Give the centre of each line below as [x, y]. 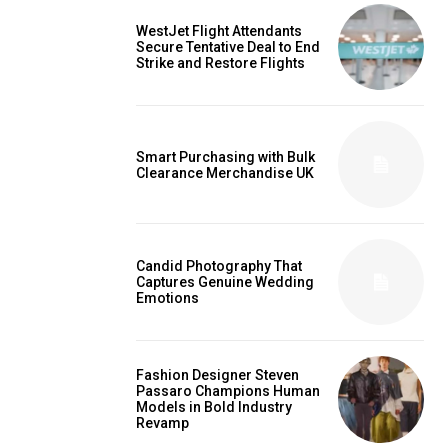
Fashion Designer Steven [217, 375]
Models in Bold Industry [214, 407]
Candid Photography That [219, 265]
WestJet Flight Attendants [219, 31]
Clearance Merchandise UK [225, 172]
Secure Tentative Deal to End [228, 47]
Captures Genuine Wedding [225, 281]
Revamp [162, 423]
